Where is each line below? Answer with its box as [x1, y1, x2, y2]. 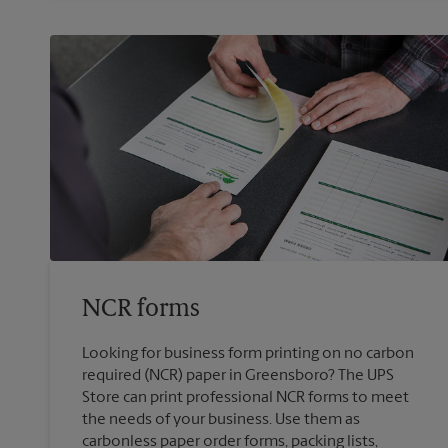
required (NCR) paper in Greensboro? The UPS [82, 367, 394, 384]
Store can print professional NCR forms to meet [82, 389, 409, 406]
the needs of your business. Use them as [82, 411, 360, 428]
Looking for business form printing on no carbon [82, 345, 414, 362]
